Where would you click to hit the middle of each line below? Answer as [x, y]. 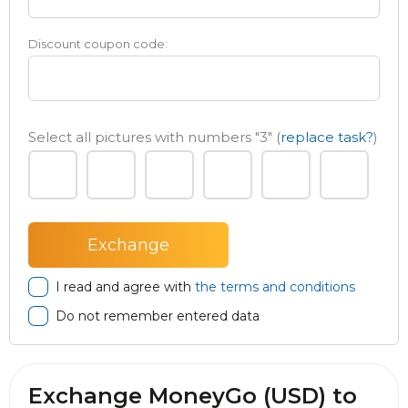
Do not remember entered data [158, 316]
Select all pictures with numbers [142, 137]
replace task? [327, 137]
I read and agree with [125, 287]
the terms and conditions [275, 287]
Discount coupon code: [98, 44]
